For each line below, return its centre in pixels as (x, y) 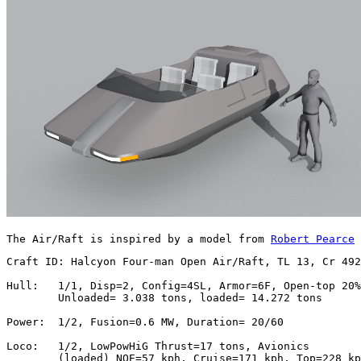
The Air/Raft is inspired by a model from (139, 239)
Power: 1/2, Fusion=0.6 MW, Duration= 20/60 (145, 322)
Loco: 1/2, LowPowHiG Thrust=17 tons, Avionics (158, 346)
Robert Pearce (313, 239)
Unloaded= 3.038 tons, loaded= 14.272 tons (164, 297)
